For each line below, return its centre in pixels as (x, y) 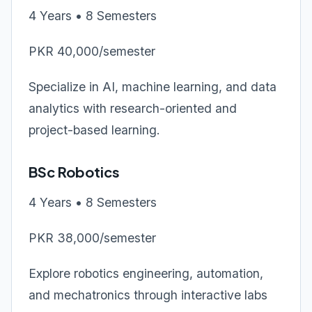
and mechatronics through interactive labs (148, 295)
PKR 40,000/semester (92, 51)
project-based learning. (94, 130)
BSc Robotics (74, 172)
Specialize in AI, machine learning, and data (153, 87)
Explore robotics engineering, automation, (146, 273)
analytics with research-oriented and (133, 108)
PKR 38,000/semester (92, 238)
